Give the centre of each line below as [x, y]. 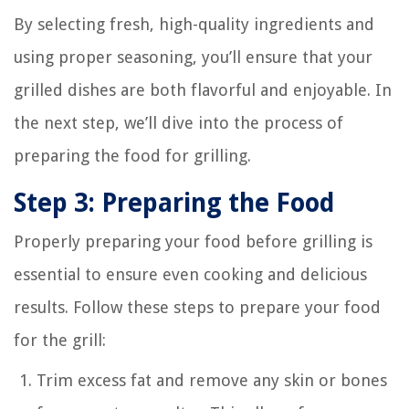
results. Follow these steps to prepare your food [197, 307]
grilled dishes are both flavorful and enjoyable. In [203, 89]
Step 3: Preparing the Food [174, 203]
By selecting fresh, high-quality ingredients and [194, 24]
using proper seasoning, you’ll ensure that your [193, 57]
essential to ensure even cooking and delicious [190, 274]
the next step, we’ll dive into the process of [178, 122]
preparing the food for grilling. [132, 155]
